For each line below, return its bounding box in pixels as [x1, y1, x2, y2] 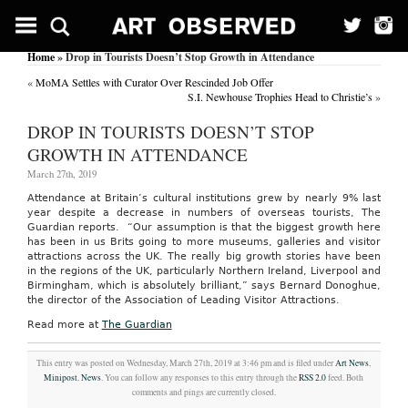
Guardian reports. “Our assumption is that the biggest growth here [26, 221, 382, 233]
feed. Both [326, 372, 364, 383]
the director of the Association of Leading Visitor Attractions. [26, 294, 340, 306]
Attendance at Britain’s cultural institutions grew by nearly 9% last [26, 192, 382, 204]
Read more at [26, 319, 102, 331]
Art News [335, 357, 370, 369]
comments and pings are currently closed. [131, 386, 276, 398]
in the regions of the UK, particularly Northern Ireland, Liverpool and [26, 265, 382, 277]
